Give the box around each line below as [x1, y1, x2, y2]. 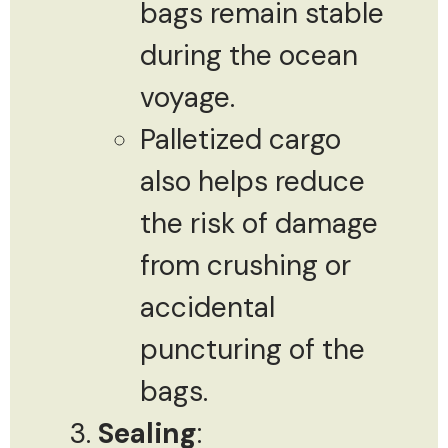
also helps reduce [140, 162, 365, 200]
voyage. [140, 78, 235, 116]
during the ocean [140, 36, 358, 74]
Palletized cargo [140, 120, 341, 158]
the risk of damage [140, 204, 378, 242]
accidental [140, 288, 275, 326]
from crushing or [140, 246, 351, 284]
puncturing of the [140, 330, 365, 368]
